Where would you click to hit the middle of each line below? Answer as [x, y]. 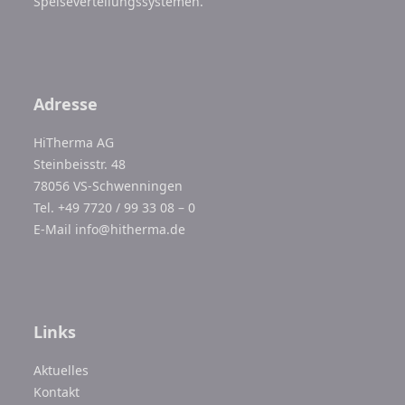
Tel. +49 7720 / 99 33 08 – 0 [115, 207]
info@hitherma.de [131, 229]
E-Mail [55, 229]
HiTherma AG [74, 142]
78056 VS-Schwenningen [108, 185]
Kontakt [57, 391]
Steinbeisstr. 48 [80, 164]
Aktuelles [61, 370]
